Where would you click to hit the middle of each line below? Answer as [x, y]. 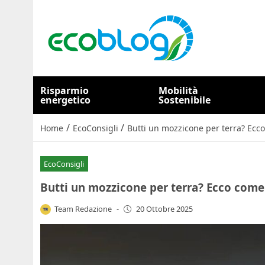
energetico [65, 100]
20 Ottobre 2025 [164, 209]
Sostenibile [185, 100]
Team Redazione [83, 209]
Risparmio [64, 91]
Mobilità [179, 91]
